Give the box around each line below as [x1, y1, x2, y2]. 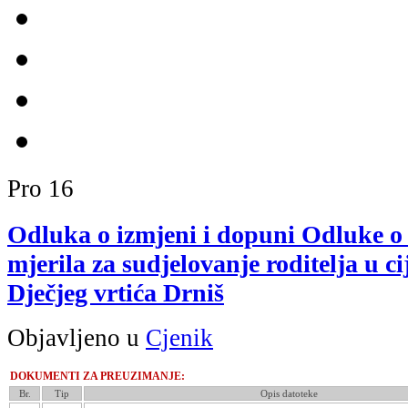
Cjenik [146, 324, 213, 352]
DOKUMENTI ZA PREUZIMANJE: [10, 370, 185, 383]
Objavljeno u [7, 324, 146, 352]
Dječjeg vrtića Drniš [7, 278, 224, 307]
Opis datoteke [260, 388, 318, 400]
